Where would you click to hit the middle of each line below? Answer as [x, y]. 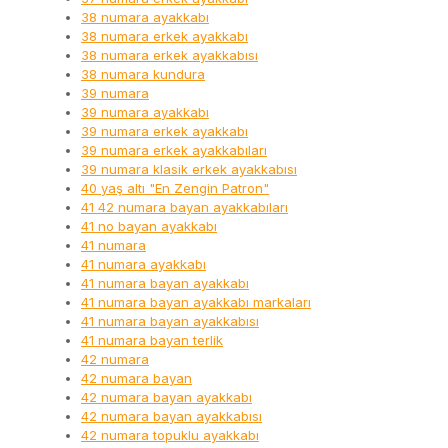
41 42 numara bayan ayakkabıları [184, 207]
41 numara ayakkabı [143, 264]
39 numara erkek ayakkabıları [174, 150]
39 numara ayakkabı [145, 112]
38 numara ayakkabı [145, 17]
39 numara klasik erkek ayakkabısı [189, 169]
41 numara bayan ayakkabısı [170, 321]
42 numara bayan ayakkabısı [171, 416]
